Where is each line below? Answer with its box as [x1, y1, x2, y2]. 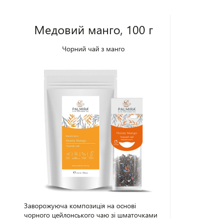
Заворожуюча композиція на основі [24, 201, 136, 210]
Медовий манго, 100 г [34, 22, 153, 37]
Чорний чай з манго [62, 44, 125, 53]
